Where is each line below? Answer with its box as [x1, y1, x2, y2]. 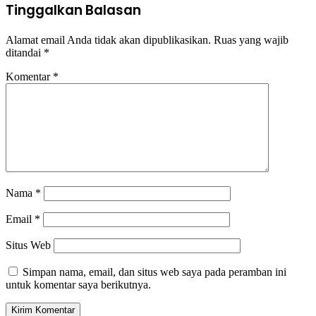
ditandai [6, 46, 44, 59]
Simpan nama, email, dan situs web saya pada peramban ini [23, 265, 286, 278]
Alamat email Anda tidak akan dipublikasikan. [6, 33, 211, 46]
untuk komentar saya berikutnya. [6, 278, 151, 291]
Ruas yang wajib [214, 33, 288, 46]
